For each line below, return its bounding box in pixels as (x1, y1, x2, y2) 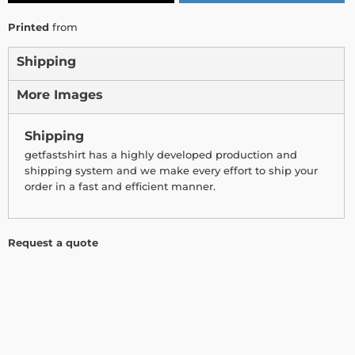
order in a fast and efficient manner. (25, 180, 216, 193)
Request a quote (8, 236, 98, 250)
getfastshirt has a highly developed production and (25, 148, 297, 162)
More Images (17, 87, 103, 103)
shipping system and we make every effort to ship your (25, 164, 318, 177)
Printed (8, 21, 49, 34)
